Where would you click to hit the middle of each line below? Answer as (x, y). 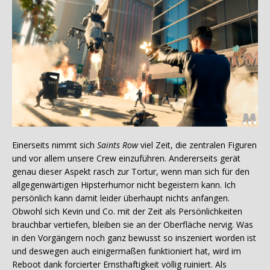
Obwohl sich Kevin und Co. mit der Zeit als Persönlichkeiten (127, 212)
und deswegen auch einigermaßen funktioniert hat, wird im (127, 251)
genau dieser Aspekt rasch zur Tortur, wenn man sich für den (131, 172)
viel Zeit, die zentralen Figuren (197, 145)
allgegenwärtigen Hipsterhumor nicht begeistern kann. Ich (124, 185)
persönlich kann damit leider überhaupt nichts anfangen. (121, 198)
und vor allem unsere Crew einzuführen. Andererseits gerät (126, 159)
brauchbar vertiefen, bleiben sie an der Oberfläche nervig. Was (133, 225)
